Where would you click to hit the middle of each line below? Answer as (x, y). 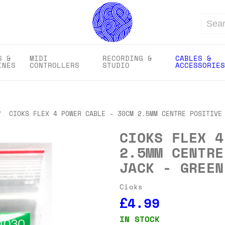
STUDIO (116, 65)
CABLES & (193, 58)
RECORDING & (127, 58)
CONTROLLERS (54, 65)
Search (211, 28)
